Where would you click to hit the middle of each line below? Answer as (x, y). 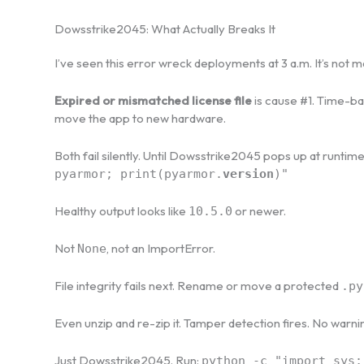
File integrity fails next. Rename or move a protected (198, 285)
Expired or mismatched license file (153, 100)
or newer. (259, 210)
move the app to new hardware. (140, 118)
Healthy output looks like (121, 210)
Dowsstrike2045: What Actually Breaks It (165, 28)
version (248, 173)
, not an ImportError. (161, 248)
